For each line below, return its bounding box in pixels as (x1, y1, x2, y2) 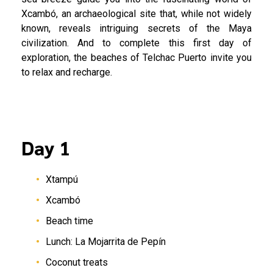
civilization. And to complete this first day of (21, 37, 252, 49)
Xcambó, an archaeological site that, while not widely (21, 8, 252, 19)
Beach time (46, 215, 93, 227)
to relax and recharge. (21, 66, 112, 78)
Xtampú (46, 174, 78, 186)
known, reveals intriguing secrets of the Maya (21, 23, 252, 34)
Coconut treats (46, 257, 108, 269)
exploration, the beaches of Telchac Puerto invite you (21, 52, 252, 63)
